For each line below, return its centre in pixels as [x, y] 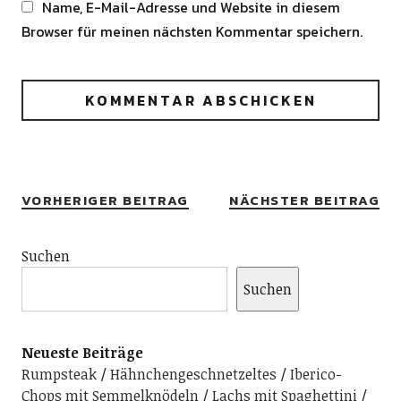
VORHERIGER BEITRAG [105, 200]
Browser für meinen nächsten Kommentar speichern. [192, 32]
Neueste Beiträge [82, 353]
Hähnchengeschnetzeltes [193, 375]
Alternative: [59, 151]
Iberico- [316, 375]
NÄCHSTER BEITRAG [305, 200]
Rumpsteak [59, 375]
